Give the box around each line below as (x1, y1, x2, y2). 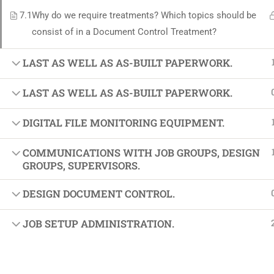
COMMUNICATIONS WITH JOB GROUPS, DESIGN (23, 146, 260, 159)
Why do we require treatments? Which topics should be (32, 10, 256, 21)
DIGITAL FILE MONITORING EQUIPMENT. (23, 116, 224, 129)
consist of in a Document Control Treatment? (32, 26, 217, 37)
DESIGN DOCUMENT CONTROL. (23, 187, 175, 200)
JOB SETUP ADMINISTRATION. (23, 217, 174, 230)
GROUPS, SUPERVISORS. (23, 159, 140, 172)
